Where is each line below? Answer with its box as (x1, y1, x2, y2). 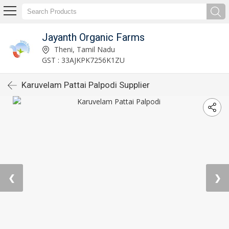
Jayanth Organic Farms (41, 31, 145, 43)
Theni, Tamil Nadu (52, 44, 115, 54)
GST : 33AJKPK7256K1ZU (41, 55, 125, 65)
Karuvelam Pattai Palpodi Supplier (21, 80, 150, 90)
